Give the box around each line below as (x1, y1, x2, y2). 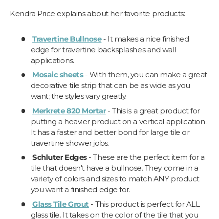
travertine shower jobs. (30, 138, 109, 148)
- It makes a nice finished (101, 34, 189, 44)
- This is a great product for (106, 106, 200, 115)
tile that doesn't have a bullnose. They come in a (30, 163, 198, 173)
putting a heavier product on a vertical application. (30, 116, 207, 126)
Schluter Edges (32, 153, 87, 162)
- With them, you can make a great (83, 70, 207, 80)
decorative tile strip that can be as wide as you (30, 81, 190, 90)
